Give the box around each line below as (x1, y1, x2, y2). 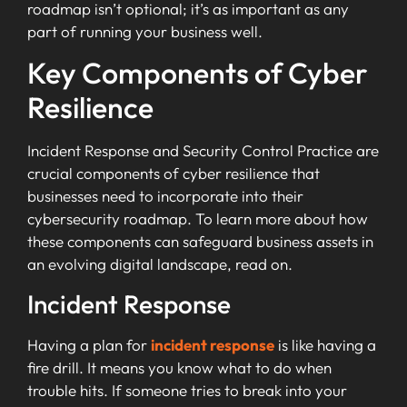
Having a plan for (27, 334, 151, 354)
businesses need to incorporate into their (27, 186, 303, 206)
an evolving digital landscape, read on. (27, 254, 293, 274)
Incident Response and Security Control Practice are (27, 141, 379, 161)
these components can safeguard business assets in (27, 232, 373, 252)
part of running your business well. (27, 21, 263, 41)
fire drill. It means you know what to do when (27, 357, 332, 377)
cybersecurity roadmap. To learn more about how (27, 209, 368, 229)
